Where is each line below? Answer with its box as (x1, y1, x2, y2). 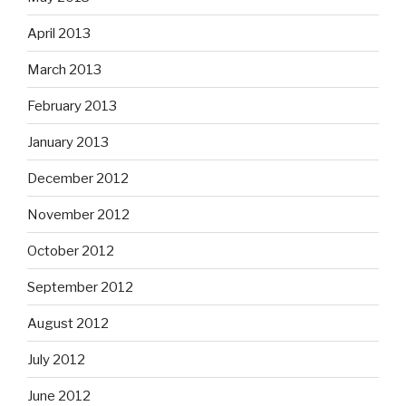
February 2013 (27, 97, 117, 114)
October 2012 (27, 242, 114, 259)
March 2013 (27, 61, 101, 78)
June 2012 (27, 387, 91, 404)
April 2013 (27, 24, 91, 42)
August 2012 (27, 314, 109, 332)
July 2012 (27, 351, 85, 368)
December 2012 (27, 169, 129, 187)
